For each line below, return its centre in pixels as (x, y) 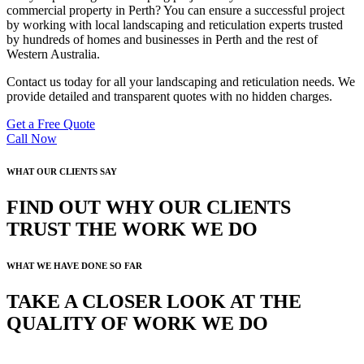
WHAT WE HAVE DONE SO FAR (74, 265)
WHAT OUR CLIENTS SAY (62, 171)
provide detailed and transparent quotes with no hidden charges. (169, 96)
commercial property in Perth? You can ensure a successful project (175, 10)
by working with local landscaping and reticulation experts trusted (175, 24)
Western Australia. (53, 54)
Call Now (32, 138)
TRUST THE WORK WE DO (132, 229)
